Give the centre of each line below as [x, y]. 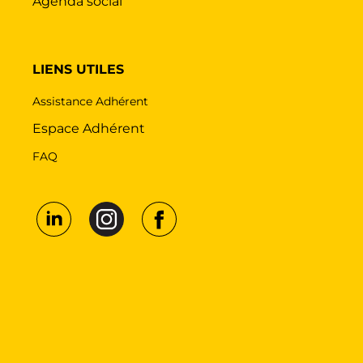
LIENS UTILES [78, 69]
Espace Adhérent [89, 128]
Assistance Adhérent [90, 101]
